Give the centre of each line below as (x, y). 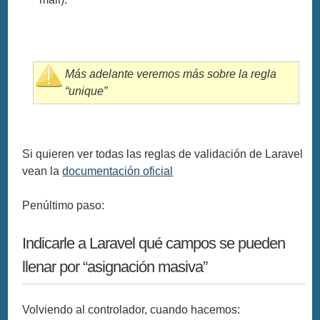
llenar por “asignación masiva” (115, 266)
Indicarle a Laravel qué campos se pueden (154, 243)
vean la (42, 171)
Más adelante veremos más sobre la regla (171, 74)
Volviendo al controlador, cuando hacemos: (131, 310)
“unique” (86, 91)
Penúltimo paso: (64, 205)
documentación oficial (118, 171)
